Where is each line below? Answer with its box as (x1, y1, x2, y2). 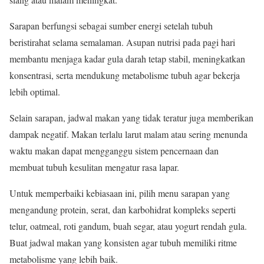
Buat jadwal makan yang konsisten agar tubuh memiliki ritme (9, 236, 237, 249)
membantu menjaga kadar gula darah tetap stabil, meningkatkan (9, 52, 245, 65)
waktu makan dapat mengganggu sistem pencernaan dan (9, 144, 219, 157)
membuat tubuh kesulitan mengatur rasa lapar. (9, 160, 179, 173)
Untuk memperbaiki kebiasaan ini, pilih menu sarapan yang (9, 186, 230, 199)
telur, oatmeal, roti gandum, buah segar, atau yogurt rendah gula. (9, 219, 247, 232)
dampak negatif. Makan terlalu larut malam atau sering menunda (9, 127, 247, 140)
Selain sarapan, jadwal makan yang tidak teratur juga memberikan (9, 111, 253, 124)
